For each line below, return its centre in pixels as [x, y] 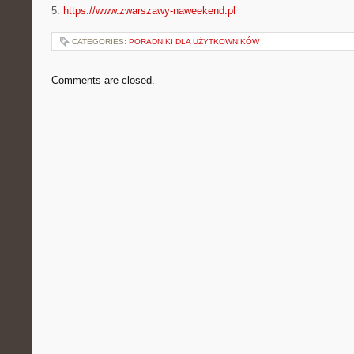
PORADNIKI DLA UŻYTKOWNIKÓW [194, 41]
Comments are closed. [103, 80]
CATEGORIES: [100, 41]
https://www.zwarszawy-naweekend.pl [149, 11]
